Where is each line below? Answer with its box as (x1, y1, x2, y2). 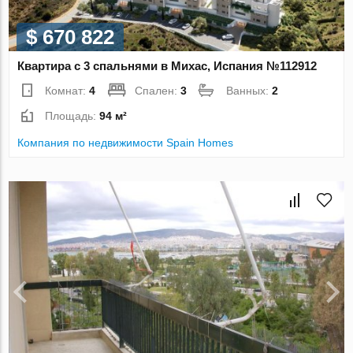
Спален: (135, 84, 181, 98)
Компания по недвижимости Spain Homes (17, 136, 234, 150)
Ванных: (226, 84, 273, 98)
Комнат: (45, 84, 90, 98)
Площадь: (45, 110, 100, 123)
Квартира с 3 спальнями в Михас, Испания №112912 (17, 59, 318, 73)
